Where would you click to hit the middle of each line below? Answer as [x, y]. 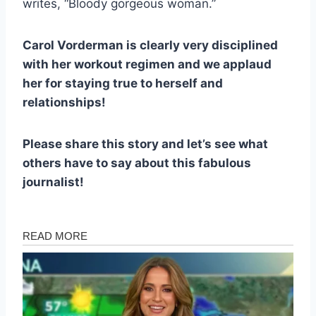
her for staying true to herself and [123, 83]
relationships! [64, 102]
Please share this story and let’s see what [145, 144]
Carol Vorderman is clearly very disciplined [150, 45]
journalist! [53, 182]
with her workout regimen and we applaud [147, 64]
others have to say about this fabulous [137, 163]
